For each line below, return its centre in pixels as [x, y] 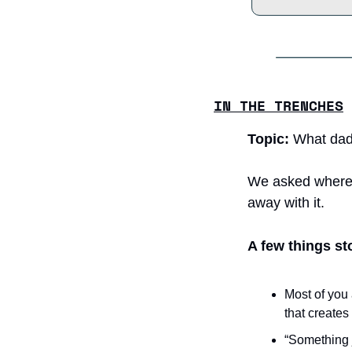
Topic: [268, 139]
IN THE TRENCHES [279, 105]
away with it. [286, 202]
